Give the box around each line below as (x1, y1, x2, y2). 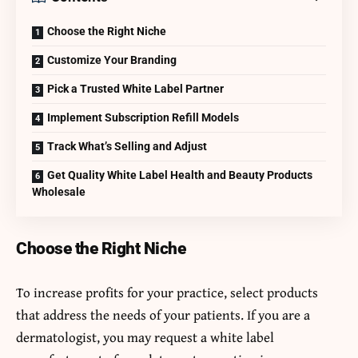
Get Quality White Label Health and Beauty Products (47, 168, 312, 181)
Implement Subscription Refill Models (47, 110, 239, 124)
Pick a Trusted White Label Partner (47, 82, 224, 95)
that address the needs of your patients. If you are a (16, 304, 310, 324)
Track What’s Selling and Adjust (47, 139, 207, 153)
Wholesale (32, 185, 86, 198)
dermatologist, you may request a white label (16, 326, 274, 347)
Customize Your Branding (47, 53, 177, 66)
